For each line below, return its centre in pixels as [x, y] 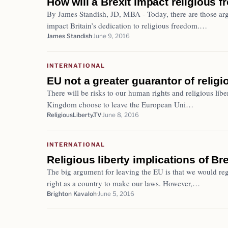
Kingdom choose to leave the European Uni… [120, 104]
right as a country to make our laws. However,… [123, 183]
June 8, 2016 [121, 115]
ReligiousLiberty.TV [74, 115]
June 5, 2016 [116, 194]
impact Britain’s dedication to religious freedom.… [127, 25]
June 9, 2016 [111, 36]
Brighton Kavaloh [72, 194]
